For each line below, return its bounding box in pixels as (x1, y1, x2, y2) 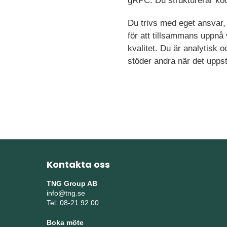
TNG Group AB (47, 179, 97, 187)
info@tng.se (47, 189, 85, 197)
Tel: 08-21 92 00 (47, 199, 99, 207)
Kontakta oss (47, 158, 110, 171)
